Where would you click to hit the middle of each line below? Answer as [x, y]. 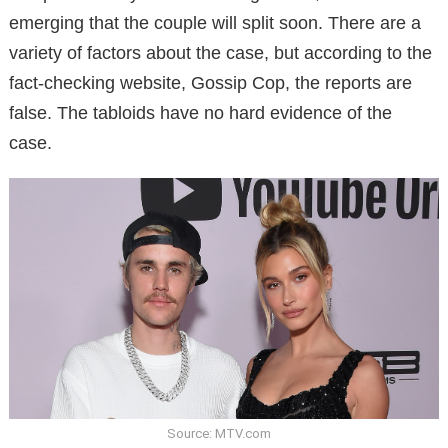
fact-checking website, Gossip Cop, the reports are [210, 82]
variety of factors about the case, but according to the [220, 52]
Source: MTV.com [219, 433]
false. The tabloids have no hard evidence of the [200, 112]
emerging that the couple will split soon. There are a [215, 22]
